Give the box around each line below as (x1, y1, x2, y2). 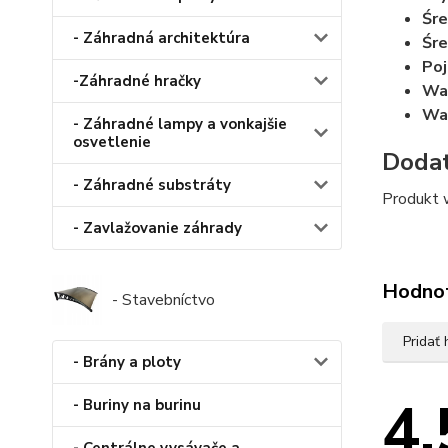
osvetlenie (73, 132, 151, 153)
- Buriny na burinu (73, 395, 201, 416)
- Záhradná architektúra (73, 28, 250, 49)
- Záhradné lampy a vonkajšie (73, 114, 287, 135)
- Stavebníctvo (112, 289, 215, 312)
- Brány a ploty (73, 352, 181, 373)
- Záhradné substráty (73, 175, 231, 196)
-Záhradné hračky (73, 71, 201, 92)
